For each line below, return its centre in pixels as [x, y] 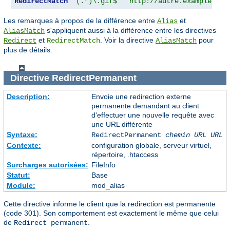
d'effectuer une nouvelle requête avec [152, 115]
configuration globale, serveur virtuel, [151, 146]
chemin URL [186, 135]
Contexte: [24, 146]
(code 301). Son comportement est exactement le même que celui [111, 213]
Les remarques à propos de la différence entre [80, 21]
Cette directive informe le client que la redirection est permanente [110, 204]
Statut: [18, 175]
